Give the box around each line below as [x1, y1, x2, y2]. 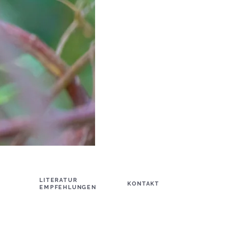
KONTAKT [127, 180, 159, 187]
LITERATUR [39, 177, 78, 184]
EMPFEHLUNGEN [39, 184, 97, 191]
